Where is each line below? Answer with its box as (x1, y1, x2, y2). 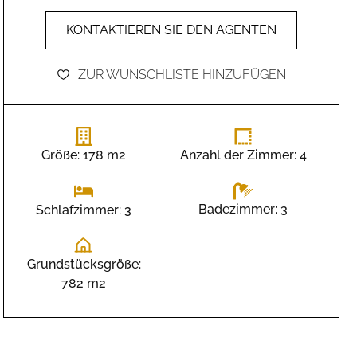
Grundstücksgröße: (26, 257, 141, 273)
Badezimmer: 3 (198, 202, 288, 218)
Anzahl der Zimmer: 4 (179, 147, 307, 163)
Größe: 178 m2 (41, 147, 126, 163)
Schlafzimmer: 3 (36, 202, 131, 218)
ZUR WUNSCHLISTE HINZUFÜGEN (78, 66, 286, 82)
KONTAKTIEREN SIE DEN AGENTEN (66, 22, 277, 37)
